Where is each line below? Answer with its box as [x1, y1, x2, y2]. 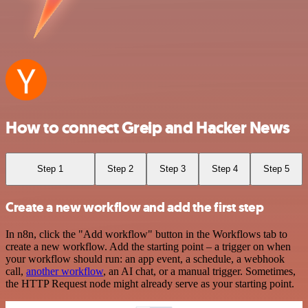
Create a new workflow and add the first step [5, 198, 264, 216]
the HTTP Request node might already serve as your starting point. [5, 278, 294, 290]
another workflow [26, 265, 103, 278]
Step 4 [211, 164, 238, 175]
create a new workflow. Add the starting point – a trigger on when [5, 241, 291, 253]
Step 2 [107, 164, 134, 175]
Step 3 [159, 164, 186, 175]
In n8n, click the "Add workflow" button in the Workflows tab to [5, 228, 287, 241]
